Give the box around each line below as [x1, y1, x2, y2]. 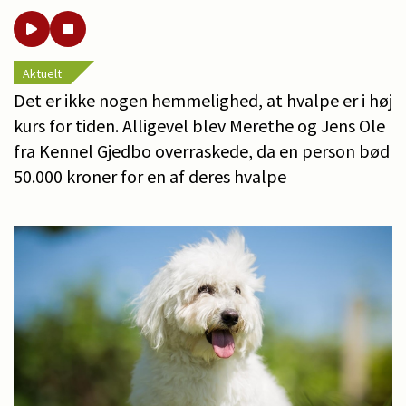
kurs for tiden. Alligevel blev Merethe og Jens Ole [14, 113, 385, 137]
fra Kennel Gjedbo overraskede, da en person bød [14, 139, 390, 162]
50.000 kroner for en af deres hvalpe [14, 164, 286, 188]
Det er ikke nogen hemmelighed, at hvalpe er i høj [14, 88, 392, 111]
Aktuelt [23, 64, 62, 82]
